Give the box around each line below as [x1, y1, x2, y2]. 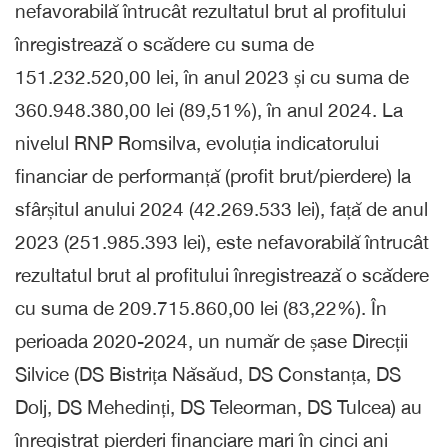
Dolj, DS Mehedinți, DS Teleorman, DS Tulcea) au [15, 395, 422, 418]
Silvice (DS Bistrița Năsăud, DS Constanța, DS [15, 362, 401, 385]
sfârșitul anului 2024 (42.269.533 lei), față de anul [15, 197, 428, 220]
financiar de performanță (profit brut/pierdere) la [15, 164, 411, 187]
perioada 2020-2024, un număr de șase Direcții [15, 329, 408, 352]
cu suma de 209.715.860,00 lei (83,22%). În [15, 296, 387, 319]
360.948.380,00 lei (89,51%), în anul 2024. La [15, 98, 403, 121]
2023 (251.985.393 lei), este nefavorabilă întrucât [15, 230, 429, 253]
